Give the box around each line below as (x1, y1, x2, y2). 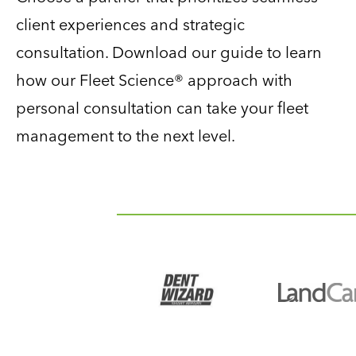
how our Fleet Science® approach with (16, 70, 292, 90)
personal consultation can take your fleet (16, 98, 308, 118)
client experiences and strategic (16, 14, 245, 34)
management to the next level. (16, 126, 235, 145)
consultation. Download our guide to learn (16, 42, 322, 62)
